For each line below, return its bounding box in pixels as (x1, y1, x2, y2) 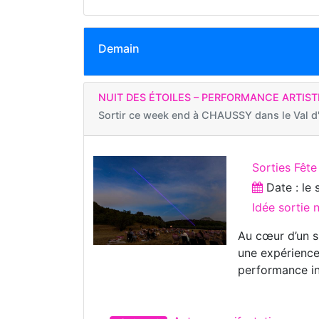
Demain (98, 41, 140, 56)
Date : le (263, 179, 315, 194)
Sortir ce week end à (98, 108, 202, 121)
